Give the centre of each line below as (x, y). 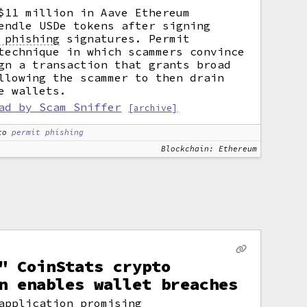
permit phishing (48, 132)
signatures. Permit (125, 38)
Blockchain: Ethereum (209, 149)
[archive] (153, 108)
